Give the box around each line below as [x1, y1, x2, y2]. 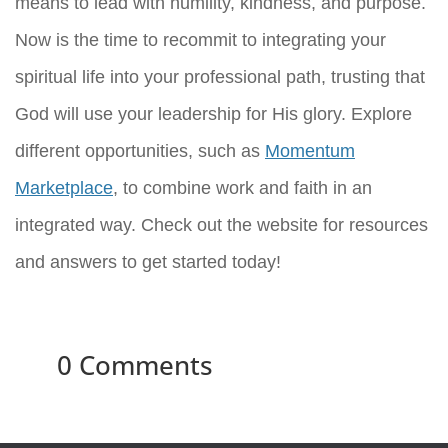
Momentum [265, 140, 355, 161]
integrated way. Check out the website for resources [15, 214, 428, 235]
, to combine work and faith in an [113, 177, 372, 198]
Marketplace [15, 177, 113, 198]
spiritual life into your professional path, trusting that [15, 66, 425, 87]
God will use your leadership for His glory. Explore [15, 103, 412, 124]
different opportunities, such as [15, 140, 265, 161]
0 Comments [56, 346, 213, 383]
